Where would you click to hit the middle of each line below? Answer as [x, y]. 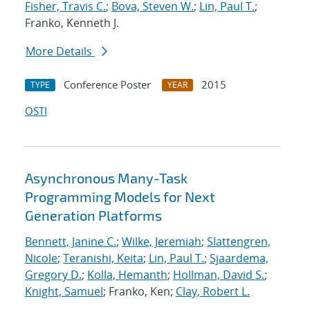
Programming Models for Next [120, 197]
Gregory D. [53, 275]
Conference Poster [107, 85]
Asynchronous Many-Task [106, 178]
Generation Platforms [93, 216]
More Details [60, 52]
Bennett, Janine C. [71, 242]
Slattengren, [239, 242]
